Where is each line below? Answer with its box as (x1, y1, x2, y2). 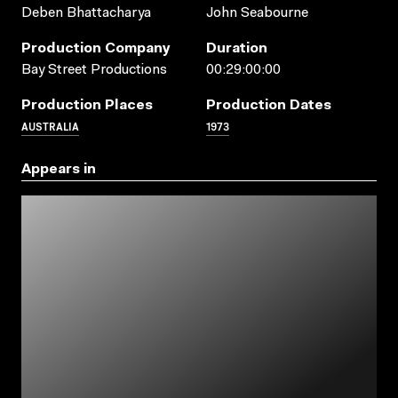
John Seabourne (206, 5, 308, 20)
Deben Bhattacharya (21, 5, 151, 20)
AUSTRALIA (21, 117, 79, 133)
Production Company (21, 41, 171, 56)
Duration (206, 41, 267, 56)
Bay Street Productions (21, 62, 167, 77)
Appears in (21, 162, 96, 177)
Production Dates (206, 98, 331, 113)
